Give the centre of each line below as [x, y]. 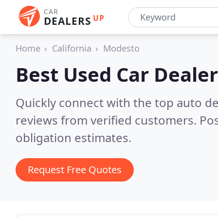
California [72, 48]
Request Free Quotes [75, 170]
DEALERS [67, 21]
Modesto [121, 48]
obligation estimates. [73, 137]
